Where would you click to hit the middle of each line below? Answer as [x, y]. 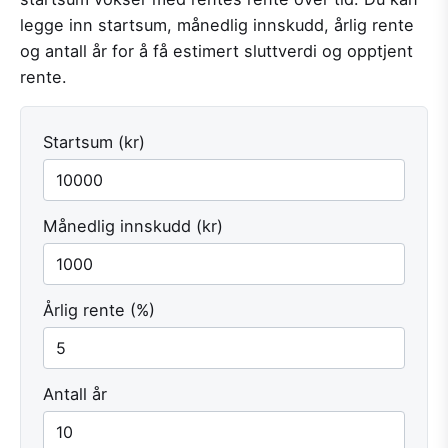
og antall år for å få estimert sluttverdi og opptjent [216, 51]
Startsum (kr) [94, 142]
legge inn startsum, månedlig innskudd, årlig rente [217, 25]
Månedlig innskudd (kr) [133, 226]
